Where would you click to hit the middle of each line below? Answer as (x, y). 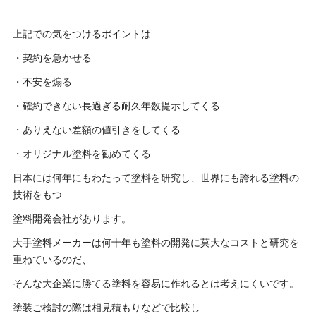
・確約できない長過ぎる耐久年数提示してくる (116, 106)
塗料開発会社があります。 (72, 219)
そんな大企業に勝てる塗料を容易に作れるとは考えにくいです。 (156, 284)
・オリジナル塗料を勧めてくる (81, 154)
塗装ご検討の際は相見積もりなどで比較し (106, 308)
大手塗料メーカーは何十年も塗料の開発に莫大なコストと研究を (156, 243)
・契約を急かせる (52, 58)
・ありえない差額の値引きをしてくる (96, 130)
